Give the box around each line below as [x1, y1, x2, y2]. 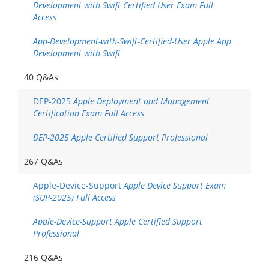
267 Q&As [24, 156, 63, 167]
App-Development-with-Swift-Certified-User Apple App [33, 35, 231, 47]
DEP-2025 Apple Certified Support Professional [33, 131, 208, 143]
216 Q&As [24, 252, 63, 263]
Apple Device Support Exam [124, 180, 226, 191]
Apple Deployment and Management [73, 95, 210, 107]
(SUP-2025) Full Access [33, 192, 116, 203]
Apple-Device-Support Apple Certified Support [33, 216, 202, 227]
